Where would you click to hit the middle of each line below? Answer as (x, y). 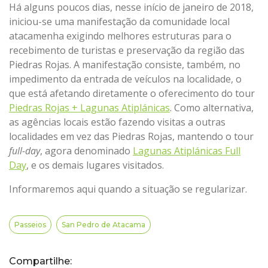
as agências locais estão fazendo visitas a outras (117, 122)
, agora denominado (86, 151)
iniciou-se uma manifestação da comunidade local (119, 22)
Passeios (30, 224)
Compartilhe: (40, 261)
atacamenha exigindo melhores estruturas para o (120, 36)
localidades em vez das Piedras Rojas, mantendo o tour (131, 136)
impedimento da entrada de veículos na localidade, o (125, 79)
